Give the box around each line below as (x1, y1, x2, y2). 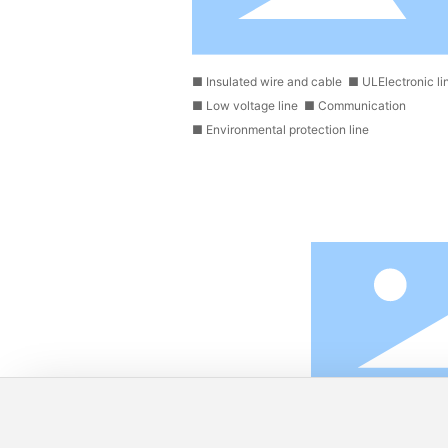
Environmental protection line (206, 122, 369, 138)
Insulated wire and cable (206, 74, 342, 90)
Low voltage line (206, 98, 298, 114)
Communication (318, 98, 406, 114)
